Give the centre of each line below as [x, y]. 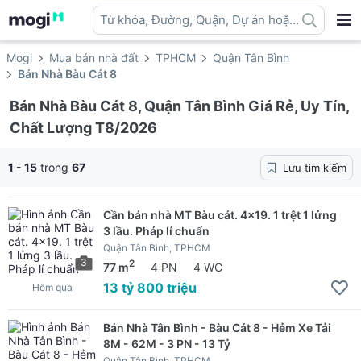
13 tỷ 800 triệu [150, 287]
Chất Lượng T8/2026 [83, 128]
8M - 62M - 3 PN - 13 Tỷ [167, 344]
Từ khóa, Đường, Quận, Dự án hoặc [198, 20]
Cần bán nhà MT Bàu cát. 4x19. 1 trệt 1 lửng [220, 215]
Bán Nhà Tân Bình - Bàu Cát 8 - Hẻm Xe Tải [217, 328]
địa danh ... [131, 35]
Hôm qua [52, 287]
